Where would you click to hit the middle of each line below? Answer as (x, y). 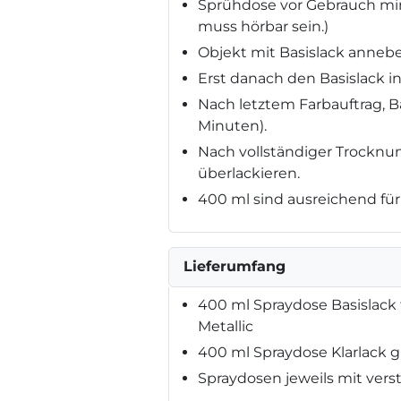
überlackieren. (249, 173)
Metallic (226, 326)
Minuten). (232, 125)
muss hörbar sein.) (263, 26)
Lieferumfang (235, 266)
